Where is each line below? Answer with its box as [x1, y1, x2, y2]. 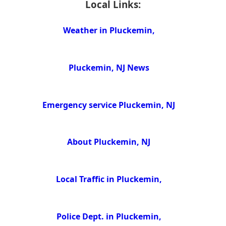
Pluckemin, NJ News [68, 62, 149, 73]
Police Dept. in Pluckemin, [56, 211, 161, 222]
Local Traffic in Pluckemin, [55, 174, 162, 185]
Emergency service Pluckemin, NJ [42, 99, 176, 110]
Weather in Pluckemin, [63, 25, 155, 36]
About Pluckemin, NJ [67, 136, 151, 148]
